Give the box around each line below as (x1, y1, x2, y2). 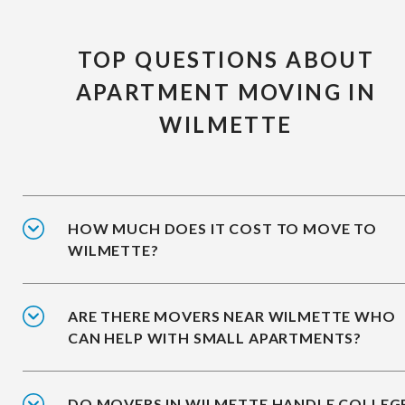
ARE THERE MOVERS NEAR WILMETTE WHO (68, 307, 396, 325)
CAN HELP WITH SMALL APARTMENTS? (68, 329, 363, 347)
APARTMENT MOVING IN (75, 79, 377, 106)
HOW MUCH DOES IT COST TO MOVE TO (68, 220, 377, 238)
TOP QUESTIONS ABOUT (77, 46, 375, 73)
